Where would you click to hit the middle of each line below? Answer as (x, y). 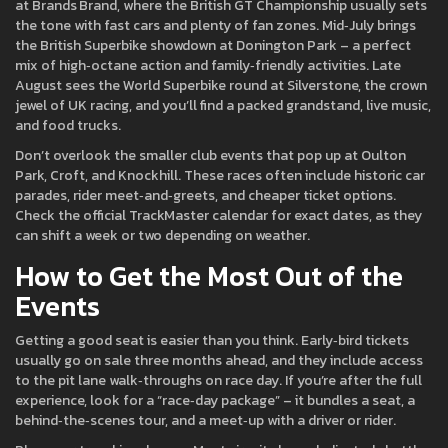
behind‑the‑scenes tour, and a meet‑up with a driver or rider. (205, 420)
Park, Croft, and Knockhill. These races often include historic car (220, 175)
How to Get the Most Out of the (209, 276)
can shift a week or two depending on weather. (162, 235)
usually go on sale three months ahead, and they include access (219, 360)
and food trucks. (68, 125)
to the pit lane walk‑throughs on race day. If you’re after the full (218, 380)
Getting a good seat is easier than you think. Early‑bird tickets (212, 340)
